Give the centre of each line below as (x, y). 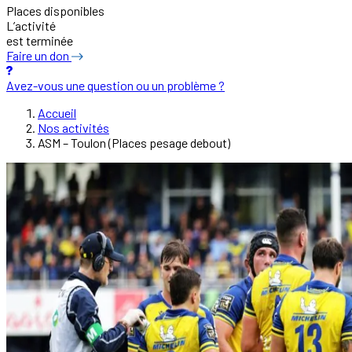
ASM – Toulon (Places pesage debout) (134, 142)
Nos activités (73, 127)
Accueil (57, 112)
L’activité (31, 25)
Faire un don (39, 55)
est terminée (40, 40)
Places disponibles (55, 10)
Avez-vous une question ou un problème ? (115, 85)
